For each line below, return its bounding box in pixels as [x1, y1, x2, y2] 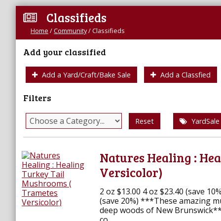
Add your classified [23, 46, 106, 58]
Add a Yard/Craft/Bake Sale [40, 70, 131, 80]
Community [54, 26, 87, 35]
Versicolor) [100, 163, 163, 181]
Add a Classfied [158, 70, 211, 80]
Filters [23, 92, 51, 104]
